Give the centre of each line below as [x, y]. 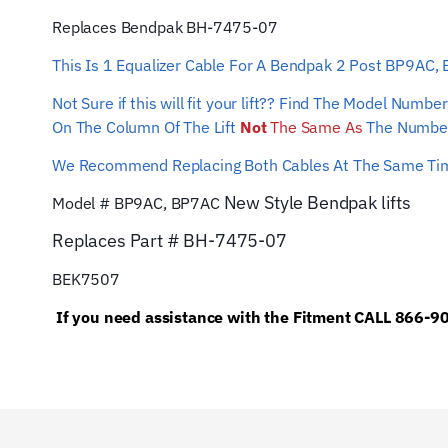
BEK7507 [86, 279]
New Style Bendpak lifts [317, 203]
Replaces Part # [118, 241]
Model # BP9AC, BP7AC [136, 203]
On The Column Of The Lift [146, 127]
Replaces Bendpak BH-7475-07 [165, 27]
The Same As [314, 127]
